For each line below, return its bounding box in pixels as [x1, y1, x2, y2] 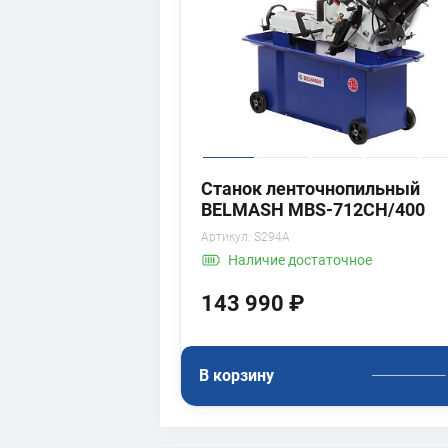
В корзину [199, 366, 274, 385]
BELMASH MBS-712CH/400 [201, 198, 425, 220]
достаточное [288, 252, 372, 269]
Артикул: [201, 229, 251, 244]
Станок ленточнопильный [201, 177, 420, 199]
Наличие [228, 252, 288, 269]
